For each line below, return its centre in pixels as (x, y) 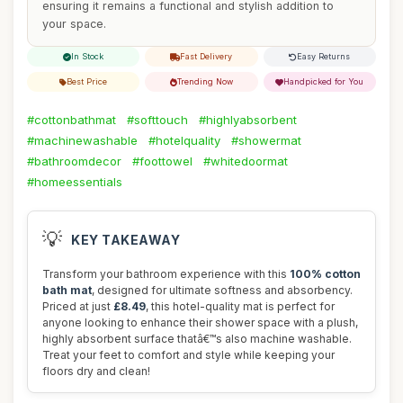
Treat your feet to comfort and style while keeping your (188, 355)
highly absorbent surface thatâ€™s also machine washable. (197, 339)
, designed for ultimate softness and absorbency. (222, 290)
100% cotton (325, 274)
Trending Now (205, 81)
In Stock (88, 56)
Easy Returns (324, 56)
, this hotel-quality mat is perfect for (240, 306)
